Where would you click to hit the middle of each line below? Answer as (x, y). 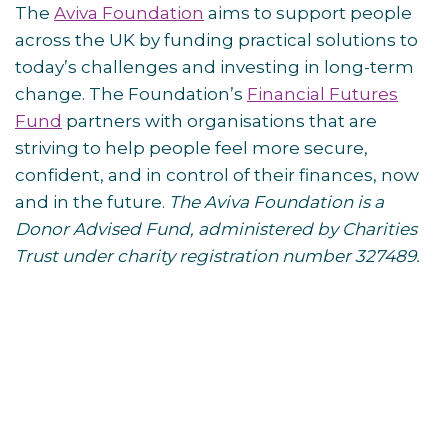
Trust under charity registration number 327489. (217, 256)
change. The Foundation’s (131, 94)
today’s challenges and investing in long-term (214, 67)
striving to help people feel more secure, (191, 148)
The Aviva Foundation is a (276, 202)
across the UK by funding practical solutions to (216, 40)
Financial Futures (322, 94)
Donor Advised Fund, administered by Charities (216, 229)
